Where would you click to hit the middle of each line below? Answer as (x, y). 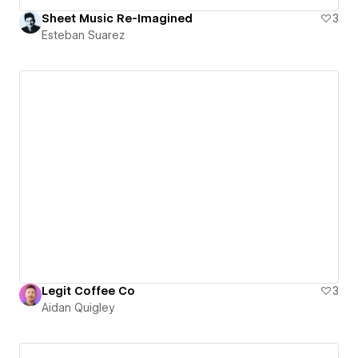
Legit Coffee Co (88, 290)
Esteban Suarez (83, 35)
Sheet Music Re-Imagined (117, 18)
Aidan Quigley (78, 307)
